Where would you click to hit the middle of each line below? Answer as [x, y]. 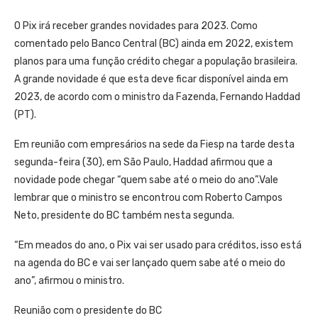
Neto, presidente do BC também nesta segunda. [124, 215]
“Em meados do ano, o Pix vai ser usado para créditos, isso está [158, 245]
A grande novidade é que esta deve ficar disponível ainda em [151, 79]
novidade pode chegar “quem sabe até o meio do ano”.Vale [146, 180]
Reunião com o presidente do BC [88, 310]
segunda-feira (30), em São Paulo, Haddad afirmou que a [143, 162]
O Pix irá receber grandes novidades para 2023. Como [136, 26]
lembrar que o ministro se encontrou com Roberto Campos [148, 197]
